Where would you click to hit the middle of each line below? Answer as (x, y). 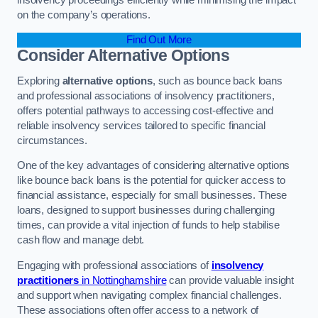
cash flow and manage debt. (81, 240)
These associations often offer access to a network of (138, 310)
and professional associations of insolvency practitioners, (146, 95)
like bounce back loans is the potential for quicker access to (152, 181)
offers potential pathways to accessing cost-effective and (145, 110)
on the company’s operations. (84, 15)
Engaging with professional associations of (113, 265)
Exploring (40, 81)
